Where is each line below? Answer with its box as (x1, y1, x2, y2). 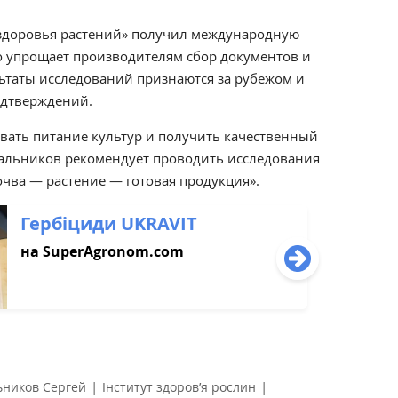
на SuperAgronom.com (20, 242, 185, 261)
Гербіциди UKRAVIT (20, 211, 198, 235)
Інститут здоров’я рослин (102, 378, 256, 396)
